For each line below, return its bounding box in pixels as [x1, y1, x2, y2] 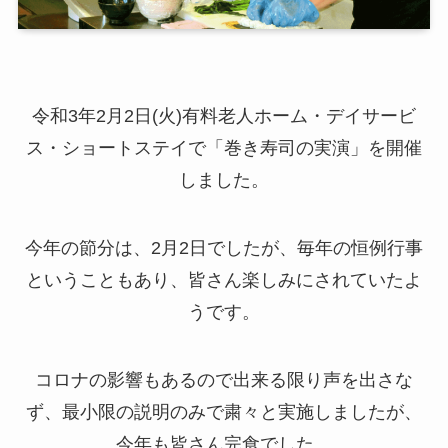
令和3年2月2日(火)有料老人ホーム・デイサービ [32, 106, 416, 127]
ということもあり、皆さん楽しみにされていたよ [26, 270, 422, 291]
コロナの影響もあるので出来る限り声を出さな [35, 369, 413, 390]
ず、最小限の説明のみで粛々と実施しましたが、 [26, 401, 422, 422]
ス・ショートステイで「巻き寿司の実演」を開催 [26, 138, 422, 159]
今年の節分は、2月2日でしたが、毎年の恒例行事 [25, 238, 423, 259]
